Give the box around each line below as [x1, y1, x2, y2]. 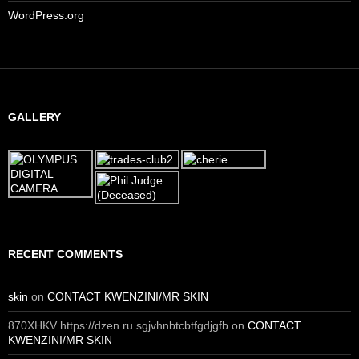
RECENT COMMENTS [8, 248, 123, 260]
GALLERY [8, 111, 61, 123]
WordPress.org [8, 9, 84, 22]
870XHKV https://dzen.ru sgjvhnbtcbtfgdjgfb [8, 319, 228, 332]
